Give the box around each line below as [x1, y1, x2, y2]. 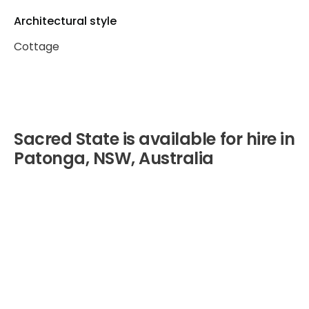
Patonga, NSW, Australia [14, 147, 214, 170]
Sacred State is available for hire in [14, 128, 295, 150]
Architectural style [14, 13, 117, 29]
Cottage [14, 39, 59, 54]
